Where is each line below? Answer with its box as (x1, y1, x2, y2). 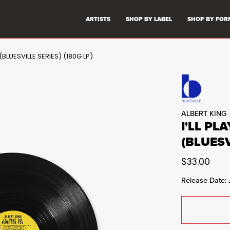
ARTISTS (86, 14, 110, 24)
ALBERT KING (181, 108, 226, 119)
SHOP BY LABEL (126, 14, 172, 24)
